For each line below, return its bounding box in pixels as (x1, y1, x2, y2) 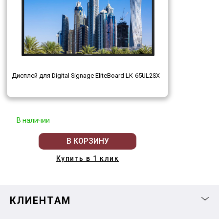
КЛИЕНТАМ (10, 194, 71, 206)
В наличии (17, 116, 50, 124)
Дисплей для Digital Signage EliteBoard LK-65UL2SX (12, 71, 160, 79)
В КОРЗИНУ (66, 136, 109, 146)
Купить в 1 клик (56, 154, 119, 162)
